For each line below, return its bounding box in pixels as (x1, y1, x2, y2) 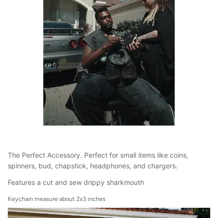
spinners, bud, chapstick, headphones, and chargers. (8, 161, 178, 170)
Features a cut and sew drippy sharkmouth (8, 178, 146, 187)
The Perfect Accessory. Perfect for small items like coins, (8, 150, 188, 159)
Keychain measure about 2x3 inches (8, 195, 107, 202)
